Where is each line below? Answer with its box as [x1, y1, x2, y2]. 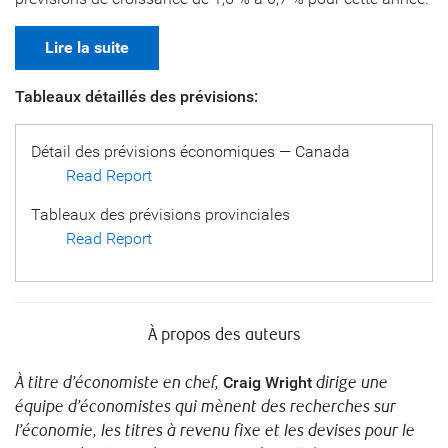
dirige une [312, 373, 388, 393]
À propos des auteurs [147, 325, 301, 345]
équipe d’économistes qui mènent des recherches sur [15, 397, 396, 417]
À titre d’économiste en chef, [15, 373, 223, 393]
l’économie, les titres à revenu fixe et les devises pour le [15, 421, 415, 441]
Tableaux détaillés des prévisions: [15, 87, 258, 106]
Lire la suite [45, 38, 129, 57]
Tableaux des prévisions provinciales [31, 205, 290, 224]
